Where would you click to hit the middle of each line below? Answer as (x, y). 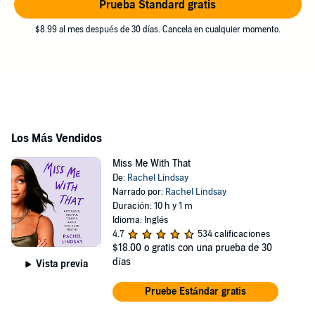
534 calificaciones (233, 234)
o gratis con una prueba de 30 (208, 248)
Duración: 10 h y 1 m (152, 206)
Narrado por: (139, 192)
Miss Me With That (151, 163)
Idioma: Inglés (140, 220)
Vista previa (62, 264)
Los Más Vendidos (57, 139)
